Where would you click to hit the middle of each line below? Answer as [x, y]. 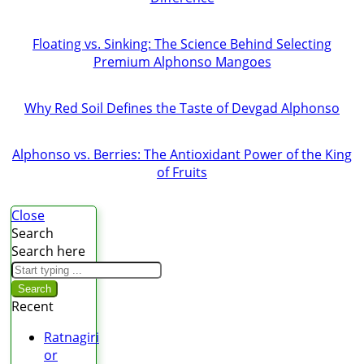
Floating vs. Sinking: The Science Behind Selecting [182, 44]
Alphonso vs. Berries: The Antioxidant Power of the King [182, 155]
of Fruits [182, 173]
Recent [32, 307]
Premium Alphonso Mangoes [182, 62]
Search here [48, 251]
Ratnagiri [71, 338]
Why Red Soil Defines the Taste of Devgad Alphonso [182, 108]
